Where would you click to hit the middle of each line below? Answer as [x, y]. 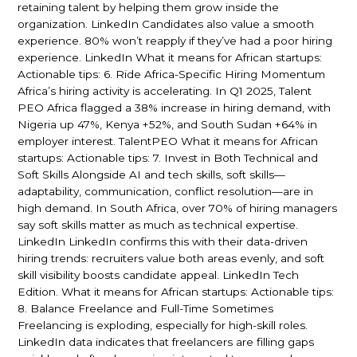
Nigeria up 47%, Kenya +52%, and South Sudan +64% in [167, 125]
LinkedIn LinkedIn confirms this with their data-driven [162, 242]
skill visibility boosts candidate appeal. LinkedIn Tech [158, 275]
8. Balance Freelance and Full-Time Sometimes [145, 309]
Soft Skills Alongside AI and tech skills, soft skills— [151, 175]
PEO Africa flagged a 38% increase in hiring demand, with [174, 108]
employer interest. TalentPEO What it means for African [167, 141]
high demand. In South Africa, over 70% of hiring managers [177, 208]
